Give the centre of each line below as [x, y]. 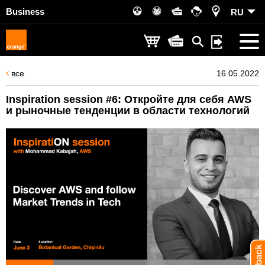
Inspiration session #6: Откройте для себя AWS [129, 99]
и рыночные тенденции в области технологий [128, 111]
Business [25, 12]
